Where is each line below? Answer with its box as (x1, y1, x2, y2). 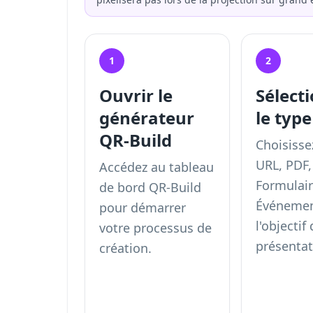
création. (99, 240, 152, 256)
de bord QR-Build (99, 179, 201, 196)
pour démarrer (99, 199, 186, 216)
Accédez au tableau (99, 159, 214, 175)
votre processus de (99, 219, 212, 236)
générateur (99, 106, 194, 129)
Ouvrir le (99, 84, 173, 107)
